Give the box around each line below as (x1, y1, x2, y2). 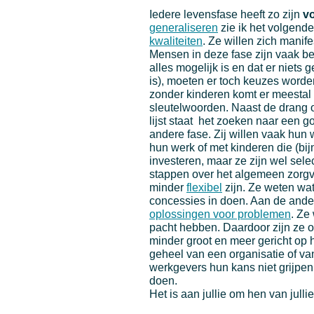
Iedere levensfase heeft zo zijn (149, 8, 303, 20)
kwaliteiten (149, 34, 203, 47)
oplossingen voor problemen (149, 207, 291, 220)
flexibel (186, 181, 222, 193)
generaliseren (149, 21, 218, 34)
